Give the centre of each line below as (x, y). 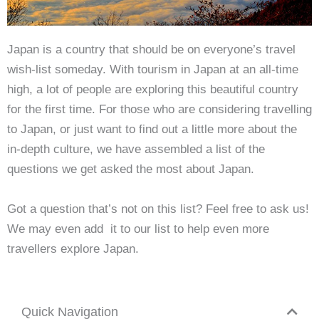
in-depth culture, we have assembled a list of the (136, 149)
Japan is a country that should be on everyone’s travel (151, 49)
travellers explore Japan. (73, 249)
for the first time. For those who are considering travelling (159, 109)
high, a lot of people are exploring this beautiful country (153, 89)
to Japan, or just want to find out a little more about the (152, 129)
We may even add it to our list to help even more (138, 229)
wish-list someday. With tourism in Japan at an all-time (153, 69)
